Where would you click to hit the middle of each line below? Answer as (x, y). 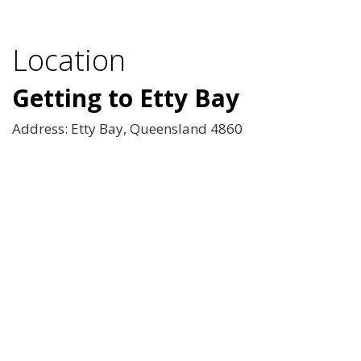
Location (69, 60)
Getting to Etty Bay (126, 98)
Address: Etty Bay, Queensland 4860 (127, 129)
